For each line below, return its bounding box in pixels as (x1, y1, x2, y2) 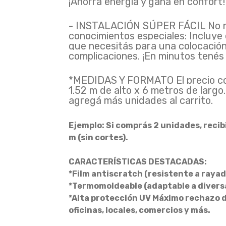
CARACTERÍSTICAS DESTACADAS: (68, 157, 207, 166)
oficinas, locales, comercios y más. (68, 205, 210, 215)
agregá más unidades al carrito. (68, 94, 213, 106)
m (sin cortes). (68, 133, 128, 142)
